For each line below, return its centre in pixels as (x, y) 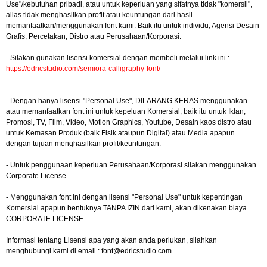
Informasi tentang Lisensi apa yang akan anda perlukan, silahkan (111, 240)
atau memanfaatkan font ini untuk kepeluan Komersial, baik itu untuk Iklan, (126, 111)
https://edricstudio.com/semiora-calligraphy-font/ (83, 69)
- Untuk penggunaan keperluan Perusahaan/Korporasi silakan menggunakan (131, 165)
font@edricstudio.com (136, 251)
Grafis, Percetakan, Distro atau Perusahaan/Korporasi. (94, 36)
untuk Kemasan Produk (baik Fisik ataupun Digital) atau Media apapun (120, 133)
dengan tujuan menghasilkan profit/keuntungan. (83, 144)
